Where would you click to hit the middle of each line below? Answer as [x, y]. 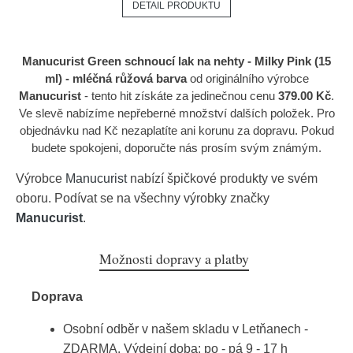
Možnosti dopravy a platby [174, 258]
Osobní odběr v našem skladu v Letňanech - [186, 329]
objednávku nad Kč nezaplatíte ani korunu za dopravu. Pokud [176, 130]
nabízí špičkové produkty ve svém [222, 178]
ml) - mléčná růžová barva [115, 78]
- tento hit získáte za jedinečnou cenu [180, 96]
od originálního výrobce [247, 78]
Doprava [57, 297]
